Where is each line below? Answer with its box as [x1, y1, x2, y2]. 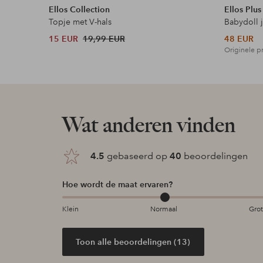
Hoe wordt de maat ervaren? [62, 179, 173, 190]
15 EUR [49, 33, 79, 45]
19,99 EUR [83, 33, 126, 45]
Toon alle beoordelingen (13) [76, 236, 191, 247]
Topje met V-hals [49, 16, 112, 28]
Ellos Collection [49, 4, 110, 15]
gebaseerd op [104, 150, 170, 162]
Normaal [150, 205, 178, 214]
